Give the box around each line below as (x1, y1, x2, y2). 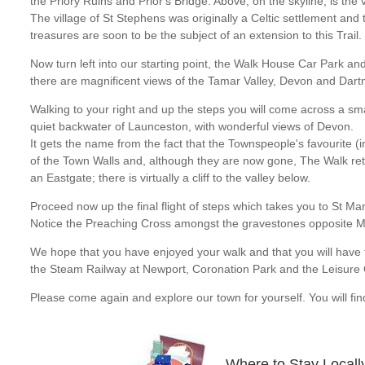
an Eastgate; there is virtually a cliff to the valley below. (29, 171, 310, 184)
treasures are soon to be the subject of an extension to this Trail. (29, 29, 362, 42)
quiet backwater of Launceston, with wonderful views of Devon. (29, 120, 354, 133)
